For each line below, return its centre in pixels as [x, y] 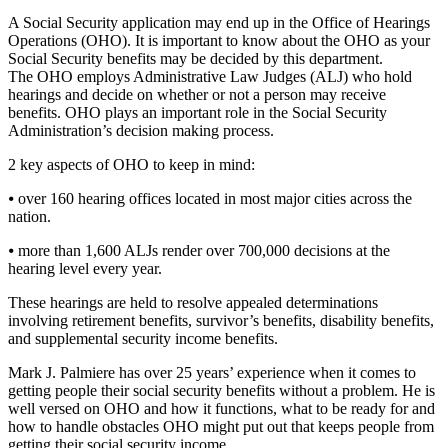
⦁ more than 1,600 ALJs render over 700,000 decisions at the [199, 250]
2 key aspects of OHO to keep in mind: [131, 164]
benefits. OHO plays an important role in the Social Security [197, 112]
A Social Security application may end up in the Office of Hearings [219, 22]
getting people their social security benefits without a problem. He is [221, 390]
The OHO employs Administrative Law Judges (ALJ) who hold [210, 76]
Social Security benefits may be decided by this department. [195, 58]
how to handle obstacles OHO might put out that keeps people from [221, 426]
